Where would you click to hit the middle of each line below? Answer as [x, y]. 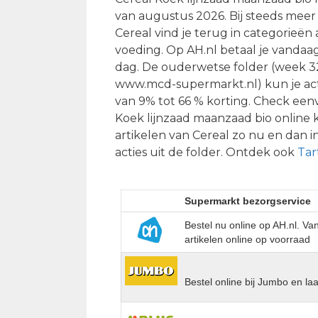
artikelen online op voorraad [248, 239]
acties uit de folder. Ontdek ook [206, 152]
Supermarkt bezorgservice [248, 201]
